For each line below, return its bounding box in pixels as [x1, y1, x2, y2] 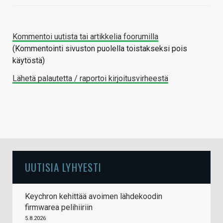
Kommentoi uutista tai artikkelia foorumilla [12, 31, 158, 41]
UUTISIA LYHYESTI [25, 159, 102, 175]
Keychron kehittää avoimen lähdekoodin [25, 191, 162, 201]
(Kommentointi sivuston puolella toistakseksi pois [12, 43, 187, 53]
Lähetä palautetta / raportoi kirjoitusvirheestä [12, 73, 168, 83]
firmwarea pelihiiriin [25, 202, 93, 212]
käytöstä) [12, 55, 45, 65]
